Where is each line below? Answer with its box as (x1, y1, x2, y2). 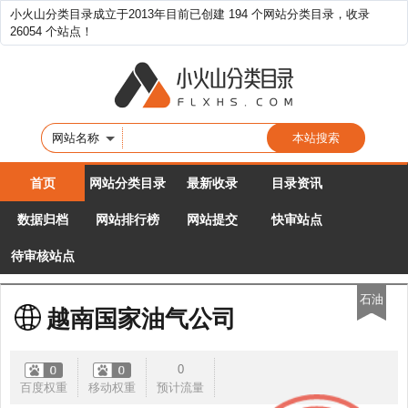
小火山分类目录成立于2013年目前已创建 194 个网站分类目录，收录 (10, 7, 370, 21)
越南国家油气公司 (46, 305, 236, 332)
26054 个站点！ (10, 25, 93, 38)
